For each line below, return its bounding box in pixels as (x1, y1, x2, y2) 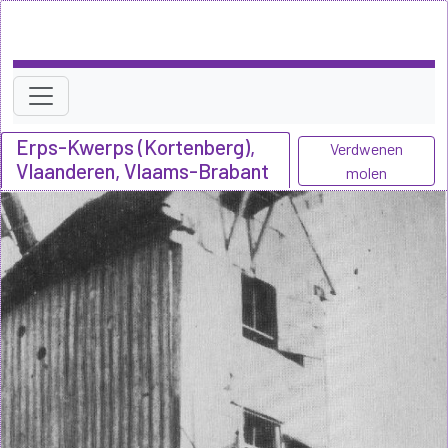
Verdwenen (330, 138, 404, 158)
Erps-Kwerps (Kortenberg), (16, 133, 255, 159)
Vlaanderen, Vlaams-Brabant (16, 157, 269, 183)
